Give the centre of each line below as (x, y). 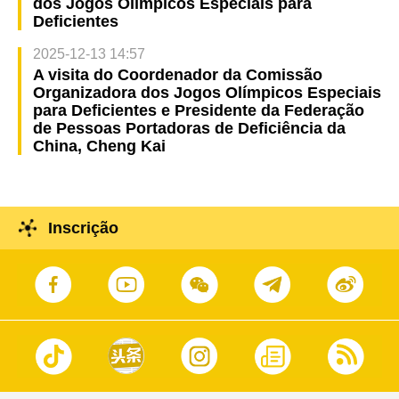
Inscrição (83, 228)
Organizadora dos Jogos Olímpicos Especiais (207, 92)
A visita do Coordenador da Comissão (177, 74)
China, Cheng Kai (99, 146)
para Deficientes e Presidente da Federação (198, 110)
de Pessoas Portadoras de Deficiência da (189, 128)
